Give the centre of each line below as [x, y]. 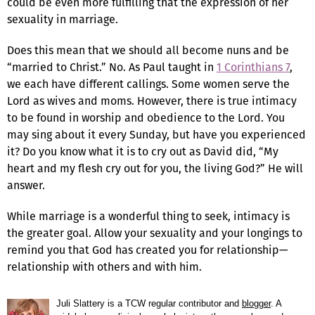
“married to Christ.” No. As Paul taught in [112, 67]
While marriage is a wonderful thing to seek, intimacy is [148, 216]
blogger [256, 303]
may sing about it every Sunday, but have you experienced [156, 134]
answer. [26, 185]
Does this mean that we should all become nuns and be [148, 50]
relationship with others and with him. [104, 266]
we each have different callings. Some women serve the [148, 84]
